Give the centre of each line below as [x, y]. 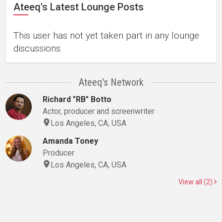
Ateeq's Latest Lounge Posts [79, 7]
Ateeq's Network [111, 82]
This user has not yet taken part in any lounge [106, 35]
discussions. [38, 48]
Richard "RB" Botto [77, 99]
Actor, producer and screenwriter [98, 111]
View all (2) [196, 182]
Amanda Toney [70, 141]
